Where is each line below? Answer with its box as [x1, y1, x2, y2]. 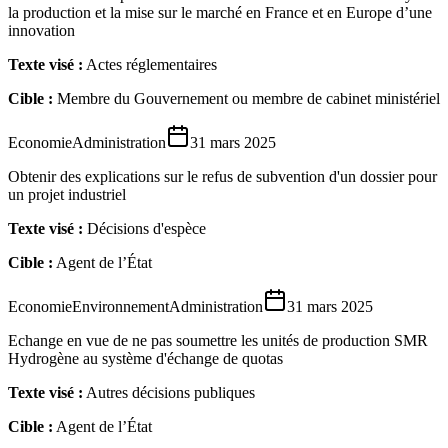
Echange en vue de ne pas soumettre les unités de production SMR [8, 331, 428, 349]
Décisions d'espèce [87, 219, 206, 237]
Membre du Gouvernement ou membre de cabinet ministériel [57, 89, 440, 107]
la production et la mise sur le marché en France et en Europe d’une [8, 3, 432, 21]
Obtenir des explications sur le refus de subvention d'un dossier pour [8, 167, 437, 185]
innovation [8, 21, 75, 39]
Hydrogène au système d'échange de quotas [8, 349, 283, 367]
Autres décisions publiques [86, 383, 255, 401]
